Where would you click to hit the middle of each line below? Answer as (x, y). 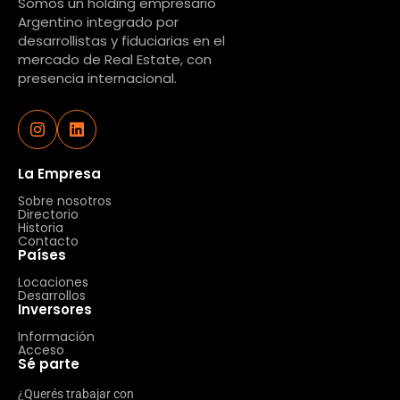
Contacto (48, 241)
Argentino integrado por (98, 21)
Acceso (41, 350)
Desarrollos (52, 295)
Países (42, 254)
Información (56, 336)
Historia (41, 227)
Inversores (55, 309)
